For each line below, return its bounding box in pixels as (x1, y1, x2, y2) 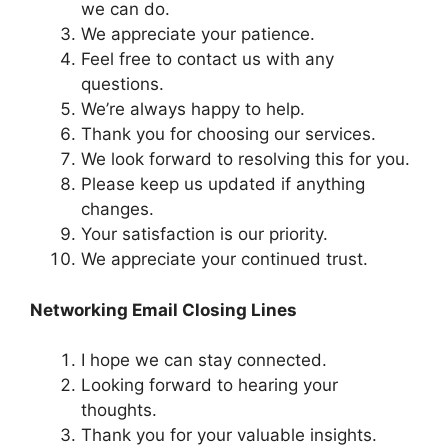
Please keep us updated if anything (81, 174, 365, 195)
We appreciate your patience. (81, 24, 315, 45)
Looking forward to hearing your (81, 375, 338, 396)
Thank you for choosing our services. (81, 124, 376, 145)
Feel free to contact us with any (81, 49, 334, 70)
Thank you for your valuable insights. (81, 425, 377, 446)
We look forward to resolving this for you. (81, 149, 410, 170)
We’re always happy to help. (81, 99, 305, 120)
